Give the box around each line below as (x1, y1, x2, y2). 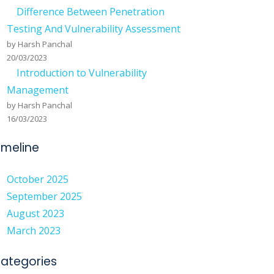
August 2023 (7, 207, 64, 220)
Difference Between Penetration (17, 5, 165, 18)
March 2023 (7, 224, 61, 237)
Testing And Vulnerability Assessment (7, 22, 180, 35)
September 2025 (7, 190, 82, 203)
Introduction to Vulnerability (17, 66, 147, 80)
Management (7, 83, 68, 97)
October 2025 (7, 172, 68, 186)
